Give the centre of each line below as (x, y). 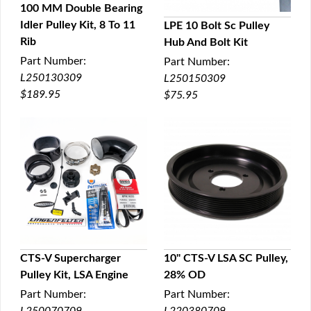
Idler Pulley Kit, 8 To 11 (78, 25)
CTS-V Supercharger (70, 258)
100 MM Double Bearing (81, 9)
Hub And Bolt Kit (206, 42)
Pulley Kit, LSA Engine (74, 275)
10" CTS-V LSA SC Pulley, (226, 258)
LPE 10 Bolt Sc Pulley (217, 25)
